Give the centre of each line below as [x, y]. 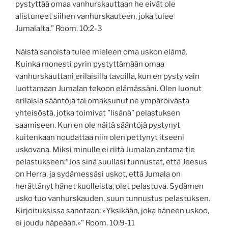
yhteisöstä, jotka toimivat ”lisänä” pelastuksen [98, 113]
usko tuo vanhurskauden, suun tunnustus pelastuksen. [113, 199]
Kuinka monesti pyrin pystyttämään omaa [90, 64]
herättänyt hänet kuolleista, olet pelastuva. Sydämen [109, 187]
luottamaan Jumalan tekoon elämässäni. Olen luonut [108, 89]
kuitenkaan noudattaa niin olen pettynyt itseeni [100, 138]
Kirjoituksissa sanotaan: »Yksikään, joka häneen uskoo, [112, 211]
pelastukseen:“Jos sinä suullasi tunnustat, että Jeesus [111, 162]
